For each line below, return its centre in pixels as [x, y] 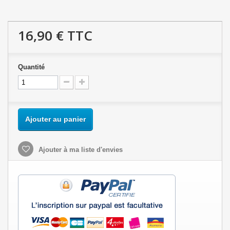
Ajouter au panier [55, 119]
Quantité [31, 67]
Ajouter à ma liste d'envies [80, 150]
